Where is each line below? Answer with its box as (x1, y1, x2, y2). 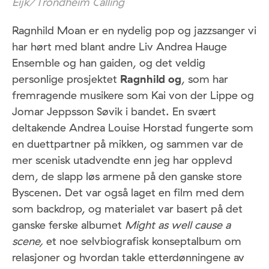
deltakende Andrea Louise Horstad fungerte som (12, 121, 253, 135)
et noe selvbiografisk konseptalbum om (43, 234, 241, 249)
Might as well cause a (125, 218, 231, 232)
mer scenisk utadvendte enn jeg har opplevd (12, 153, 232, 168)
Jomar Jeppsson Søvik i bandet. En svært (12, 104, 216, 119)
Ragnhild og (120, 72, 181, 86)
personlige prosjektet (12, 72, 120, 86)
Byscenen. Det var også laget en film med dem (12, 186, 244, 200)
